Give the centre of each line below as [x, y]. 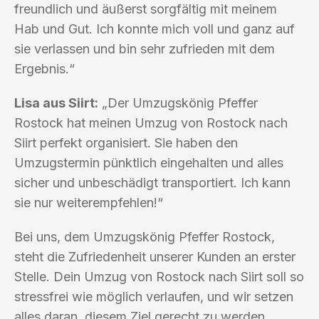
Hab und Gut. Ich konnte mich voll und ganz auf [155, 28]
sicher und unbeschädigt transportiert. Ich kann [152, 182]
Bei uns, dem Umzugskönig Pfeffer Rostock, [145, 236]
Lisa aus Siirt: [56, 103]
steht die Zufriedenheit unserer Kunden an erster [155, 256]
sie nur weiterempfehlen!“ [89, 202]
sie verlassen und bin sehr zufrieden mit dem [145, 48]
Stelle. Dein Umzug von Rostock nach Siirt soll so [159, 276]
